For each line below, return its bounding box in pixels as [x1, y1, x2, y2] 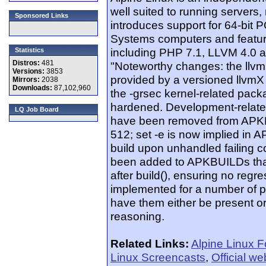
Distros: [12, 59, 42, 67]
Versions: [12, 67, 46, 75]
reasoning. [110, 210, 164, 223]
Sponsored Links [15, 12, 68, 19]
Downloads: [12, 84, 54, 92]
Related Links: [110, 237, 189, 250]
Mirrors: [12, 75, 42, 84]
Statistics [15, 46, 44, 53]
